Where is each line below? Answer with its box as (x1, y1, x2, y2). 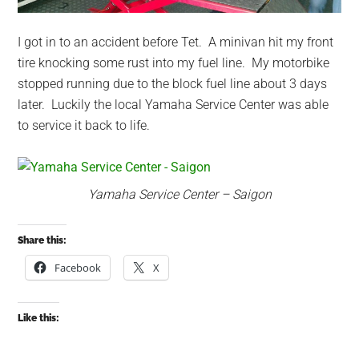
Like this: (18, 312, 60, 324)
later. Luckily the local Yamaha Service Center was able (18, 96, 329, 112)
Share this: (18, 234, 67, 246)
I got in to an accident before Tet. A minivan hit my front (18, 34, 334, 50)
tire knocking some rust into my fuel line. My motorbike (18, 54, 330, 71)
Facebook (54, 260, 102, 275)
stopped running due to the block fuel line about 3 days (18, 75, 328, 91)
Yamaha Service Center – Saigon (87, 186, 272, 202)
